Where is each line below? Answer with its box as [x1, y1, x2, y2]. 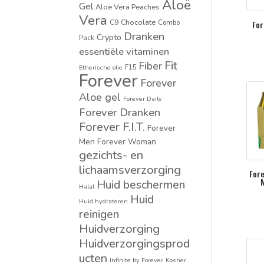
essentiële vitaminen [79, 44, 170, 58]
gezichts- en [79, 147, 144, 163]
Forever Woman [97, 136, 157, 147]
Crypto [97, 31, 122, 43]
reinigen [79, 206, 120, 222]
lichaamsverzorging [79, 161, 181, 178]
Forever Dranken [79, 104, 161, 120]
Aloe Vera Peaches [95, 1, 160, 12]
